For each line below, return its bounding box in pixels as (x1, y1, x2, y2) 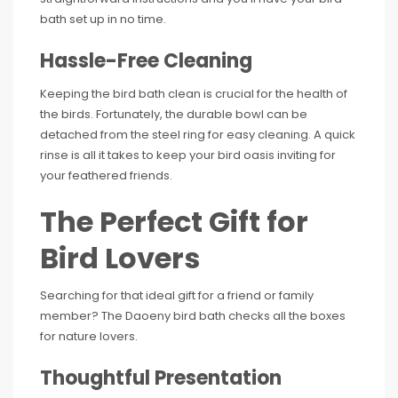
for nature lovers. (40, 328, 138, 346)
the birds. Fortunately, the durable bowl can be (40, 106, 307, 123)
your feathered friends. (40, 167, 172, 185)
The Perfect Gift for (40, 202, 308, 243)
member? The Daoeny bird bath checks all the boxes (40, 307, 346, 325)
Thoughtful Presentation (40, 364, 282, 393)
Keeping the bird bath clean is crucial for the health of (40, 85, 347, 103)
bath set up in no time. (40, 11, 166, 28)
